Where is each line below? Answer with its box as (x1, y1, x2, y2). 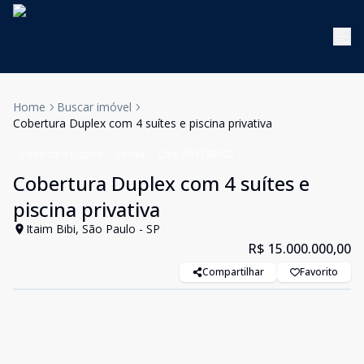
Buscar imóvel (57, 99, 132, 115)
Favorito (300, 265, 338, 279)
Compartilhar (202, 265, 264, 279)
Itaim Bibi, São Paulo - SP (26, 221, 160, 236)
